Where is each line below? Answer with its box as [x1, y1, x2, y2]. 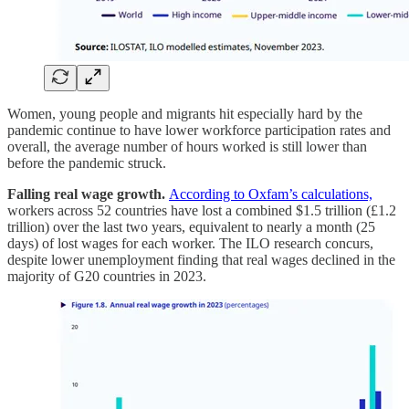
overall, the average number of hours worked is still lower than [7, 138, 367, 154]
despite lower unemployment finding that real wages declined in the [7, 251, 395, 267]
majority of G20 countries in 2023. [7, 267, 206, 284]
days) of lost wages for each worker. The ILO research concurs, [7, 235, 373, 251]
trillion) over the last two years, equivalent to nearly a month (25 [7, 218, 375, 235]
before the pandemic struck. [7, 154, 166, 171]
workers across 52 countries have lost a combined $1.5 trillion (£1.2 [7, 202, 396, 218]
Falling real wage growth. [7, 185, 169, 202]
